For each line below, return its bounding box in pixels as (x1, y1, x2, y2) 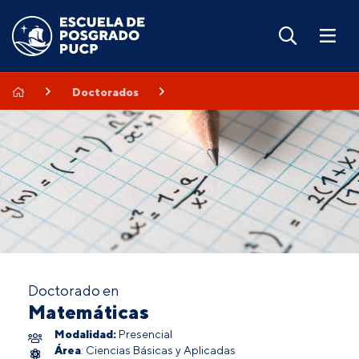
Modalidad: (54, 327, 119, 341)
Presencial (118, 327, 172, 341)
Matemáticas (28, 300, 149, 325)
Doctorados (71, 84, 139, 99)
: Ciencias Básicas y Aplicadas (80, 343, 236, 357)
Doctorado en (28, 282, 119, 300)
